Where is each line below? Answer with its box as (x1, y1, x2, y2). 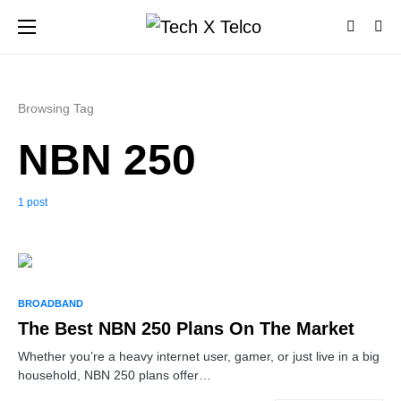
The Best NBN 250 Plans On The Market (18, 319, 354, 338)
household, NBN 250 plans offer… (18, 368, 211, 382)
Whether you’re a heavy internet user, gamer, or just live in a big (18, 349, 380, 363)
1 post (18, 196, 47, 209)
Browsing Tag (18, 101, 94, 115)
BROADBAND (18, 298, 83, 309)
